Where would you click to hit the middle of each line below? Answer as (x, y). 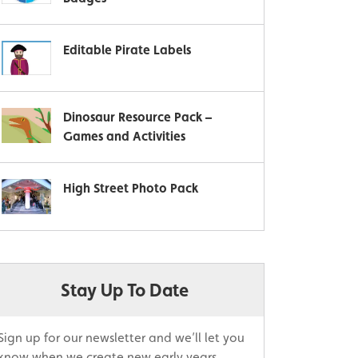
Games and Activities (124, 137)
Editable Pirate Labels (127, 50)
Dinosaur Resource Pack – (137, 117)
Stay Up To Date (125, 290)
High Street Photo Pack (131, 189)
